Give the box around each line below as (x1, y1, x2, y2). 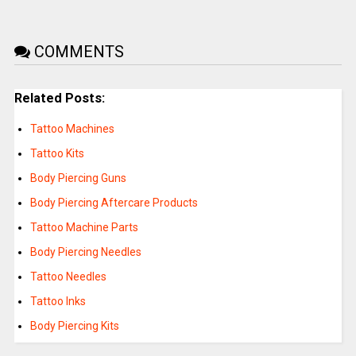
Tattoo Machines (29, 122, 114, 136)
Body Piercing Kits (29, 319, 119, 333)
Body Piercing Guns (29, 172, 126, 185)
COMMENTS (29, 42, 124, 61)
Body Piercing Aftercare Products (29, 196, 198, 210)
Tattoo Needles (29, 270, 106, 284)
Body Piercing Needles (29, 246, 141, 259)
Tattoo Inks (29, 295, 86, 308)
